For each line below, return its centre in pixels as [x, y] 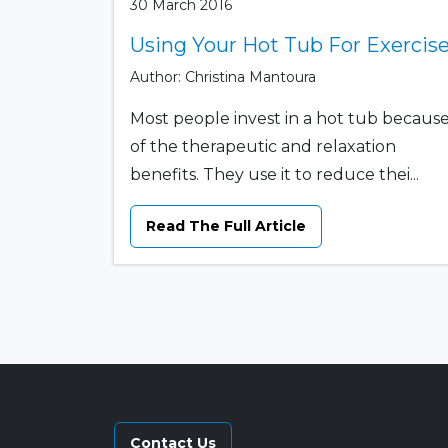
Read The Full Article [226, 225]
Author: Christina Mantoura [223, 76]
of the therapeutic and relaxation [263, 146]
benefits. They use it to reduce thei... [274, 174]
